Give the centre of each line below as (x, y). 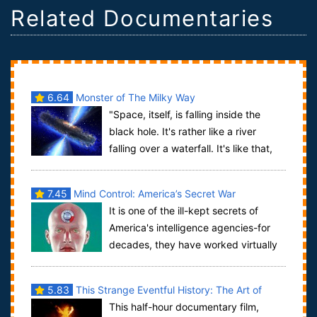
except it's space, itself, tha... (98, 166)
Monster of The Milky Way (134, 98)
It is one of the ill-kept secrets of (183, 211)
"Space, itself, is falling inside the (184, 115)
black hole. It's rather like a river (182, 132)
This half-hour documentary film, (184, 307)
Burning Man (60, 308)
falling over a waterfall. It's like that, (190, 149)
